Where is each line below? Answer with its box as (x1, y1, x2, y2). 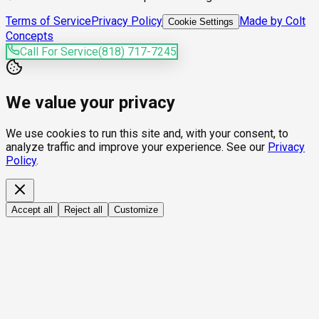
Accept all (11, 204, 53, 215)
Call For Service (20, 45, 98, 58)
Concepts (6, 29, 53, 43)
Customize (114, 204, 158, 215)
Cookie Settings (168, 16, 234, 27)
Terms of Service (6, 14, 91, 28)
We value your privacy (6, 92, 175, 113)
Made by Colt (239, 14, 305, 28)
